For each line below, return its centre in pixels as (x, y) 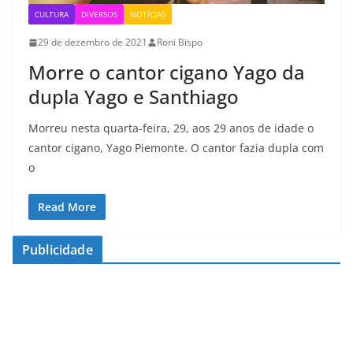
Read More (67, 207)
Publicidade (58, 250)
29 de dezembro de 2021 (93, 43)
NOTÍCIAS (148, 15)
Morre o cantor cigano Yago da (167, 72)
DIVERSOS (99, 15)
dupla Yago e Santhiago (134, 97)
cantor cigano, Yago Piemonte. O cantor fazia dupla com (176, 148)
